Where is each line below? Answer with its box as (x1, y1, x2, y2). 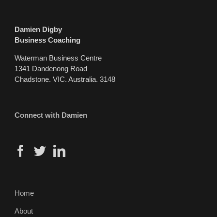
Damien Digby (15, 25, 62, 33)
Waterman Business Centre (15, 53, 102, 62)
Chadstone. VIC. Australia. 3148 (15, 75, 115, 83)
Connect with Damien (15, 110, 87, 119)
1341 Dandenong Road (15, 64, 87, 73)
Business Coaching (15, 35, 80, 44)
